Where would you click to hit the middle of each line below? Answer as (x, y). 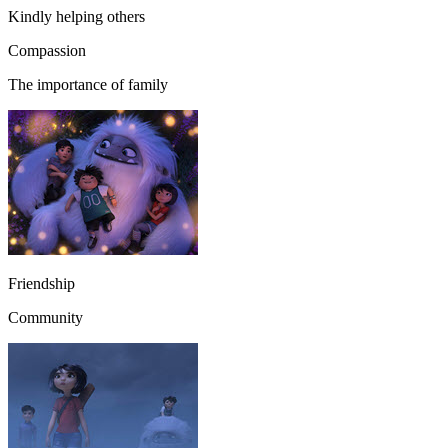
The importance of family (88, 84)
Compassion (47, 50)
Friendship (41, 283)
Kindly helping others (76, 16)
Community (45, 317)
